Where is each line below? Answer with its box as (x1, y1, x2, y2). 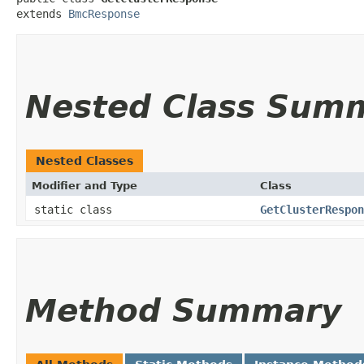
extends (16, 6, 68, 20)
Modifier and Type (32, 179, 137, 192)
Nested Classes (36, 154, 133, 167)
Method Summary (25, 292, 341, 329)
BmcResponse (68, 6, 140, 20)
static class (34, 202, 119, 216)
